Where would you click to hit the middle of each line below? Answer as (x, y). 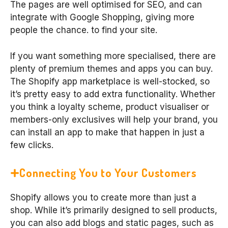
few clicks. (32, 145)
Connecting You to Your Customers (108, 173)
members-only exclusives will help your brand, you (114, 119)
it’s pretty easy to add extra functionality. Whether (113, 94)
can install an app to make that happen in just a (107, 132)
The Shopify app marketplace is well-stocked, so (110, 81)
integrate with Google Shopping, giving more (102, 18)
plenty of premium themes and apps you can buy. (111, 68)
